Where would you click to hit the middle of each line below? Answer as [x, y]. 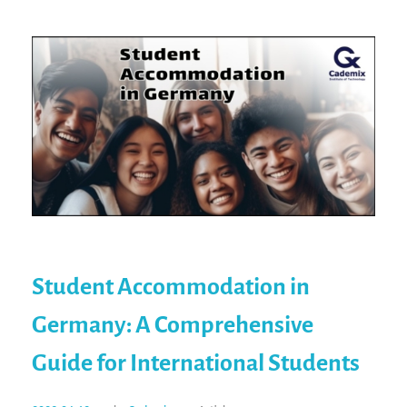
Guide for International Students [196, 364]
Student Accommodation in [171, 288]
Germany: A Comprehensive [173, 326]
